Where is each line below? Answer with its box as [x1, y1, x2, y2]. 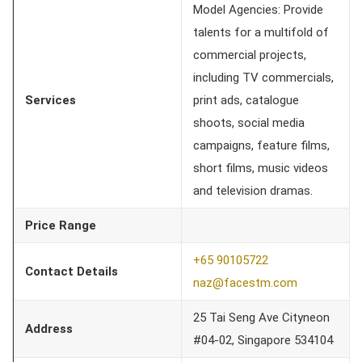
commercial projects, [193, 47, 306, 62]
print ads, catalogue [193, 92, 299, 107]
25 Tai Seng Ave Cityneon [193, 309, 330, 325]
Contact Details [25, 263, 118, 279]
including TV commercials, [193, 69, 334, 85]
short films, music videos [193, 160, 328, 175]
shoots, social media [193, 115, 305, 130]
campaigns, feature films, [193, 137, 330, 153]
